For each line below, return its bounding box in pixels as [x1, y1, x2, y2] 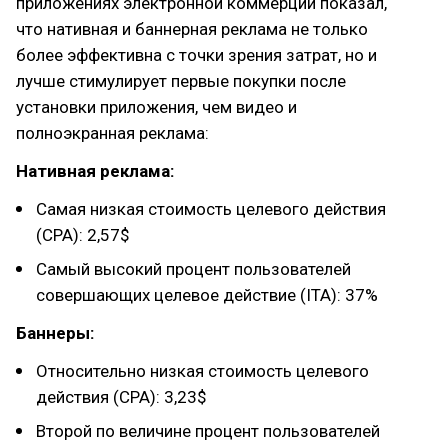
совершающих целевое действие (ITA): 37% [36, 285, 378, 305]
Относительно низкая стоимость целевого [36, 361, 369, 381]
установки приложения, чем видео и [16, 97, 297, 117]
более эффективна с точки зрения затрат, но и [16, 45, 377, 65]
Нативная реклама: [16, 161, 174, 181]
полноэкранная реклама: [16, 123, 209, 143]
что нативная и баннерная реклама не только [16, 19, 368, 39]
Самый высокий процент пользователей [36, 259, 351, 279]
